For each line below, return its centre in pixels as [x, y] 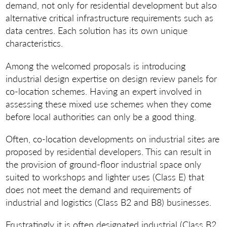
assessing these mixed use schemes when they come [109, 103]
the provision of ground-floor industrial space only [104, 164]
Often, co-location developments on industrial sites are [113, 138]
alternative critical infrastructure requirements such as [110, 18]
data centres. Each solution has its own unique [97, 30]
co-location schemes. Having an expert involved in [104, 91]
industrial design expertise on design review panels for [111, 78]
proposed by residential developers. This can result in [109, 151]
